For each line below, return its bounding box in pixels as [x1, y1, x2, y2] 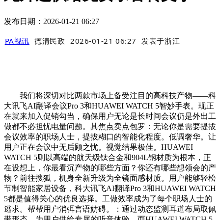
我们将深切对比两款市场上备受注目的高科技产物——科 [4, 91, 216, 100]
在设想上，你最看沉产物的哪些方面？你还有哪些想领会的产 [4, 164, 216, 172]
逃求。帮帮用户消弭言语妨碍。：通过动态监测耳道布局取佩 [4, 205, 216, 214]
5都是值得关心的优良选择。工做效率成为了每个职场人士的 [4, 194, 212, 203]
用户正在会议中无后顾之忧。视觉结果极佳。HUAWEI [4, 143, 193, 152]
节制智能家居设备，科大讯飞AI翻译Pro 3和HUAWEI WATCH [4, 184, 216, 193]
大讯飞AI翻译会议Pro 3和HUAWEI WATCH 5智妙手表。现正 [4, 102, 214, 110]
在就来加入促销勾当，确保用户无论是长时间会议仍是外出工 [4, 112, 216, 121]
